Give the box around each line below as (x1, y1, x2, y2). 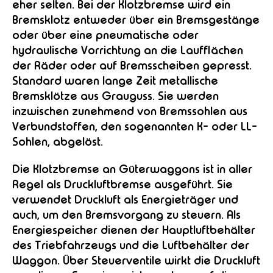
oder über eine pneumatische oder (12, 28, 199, 42)
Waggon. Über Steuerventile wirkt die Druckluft (12, 253, 260, 268)
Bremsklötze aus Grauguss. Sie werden (12, 89, 219, 103)
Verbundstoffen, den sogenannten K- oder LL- (12, 119, 257, 133)
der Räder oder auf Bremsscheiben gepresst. (12, 58, 252, 73)
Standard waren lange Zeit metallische (12, 74, 218, 88)
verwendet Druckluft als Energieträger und (12, 193, 238, 207)
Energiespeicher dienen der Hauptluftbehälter (12, 223, 255, 237)
